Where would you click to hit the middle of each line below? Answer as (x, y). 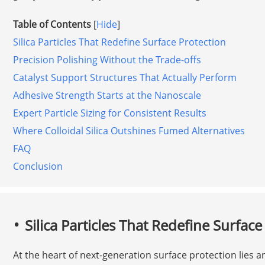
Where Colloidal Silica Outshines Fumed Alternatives (129, 131)
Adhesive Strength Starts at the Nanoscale (107, 96)
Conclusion (38, 167)
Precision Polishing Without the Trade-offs (107, 60)
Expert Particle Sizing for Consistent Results (109, 113)
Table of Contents (52, 25)
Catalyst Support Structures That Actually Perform (125, 78)
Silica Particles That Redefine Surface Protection (119, 42)
